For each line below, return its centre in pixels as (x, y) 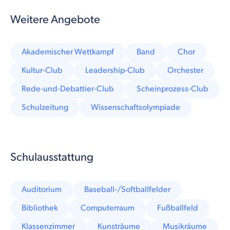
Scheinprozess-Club (172, 89)
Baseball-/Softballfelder (127, 189)
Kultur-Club (42, 70)
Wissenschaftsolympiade (136, 107)
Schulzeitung (45, 107)
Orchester (185, 70)
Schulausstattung (52, 157)
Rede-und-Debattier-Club (68, 89)
